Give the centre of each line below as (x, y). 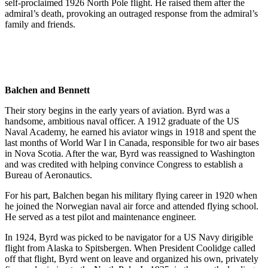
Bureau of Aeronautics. (48, 175)
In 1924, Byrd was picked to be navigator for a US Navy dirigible (129, 237)
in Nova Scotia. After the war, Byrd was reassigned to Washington (130, 153)
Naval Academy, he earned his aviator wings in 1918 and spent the (130, 132)
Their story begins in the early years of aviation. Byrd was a (117, 110)
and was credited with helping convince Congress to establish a (124, 164)
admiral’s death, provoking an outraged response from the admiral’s (131, 13)
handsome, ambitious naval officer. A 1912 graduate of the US (122, 121)
